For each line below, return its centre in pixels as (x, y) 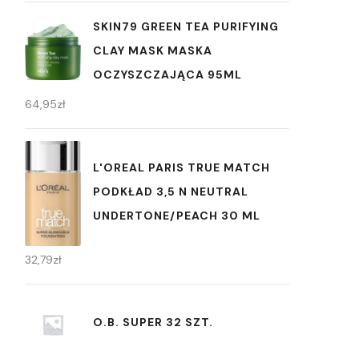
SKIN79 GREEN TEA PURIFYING (186, 26)
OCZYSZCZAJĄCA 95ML (167, 74)
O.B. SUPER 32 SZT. (153, 323)
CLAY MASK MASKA (153, 50)
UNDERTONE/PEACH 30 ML (177, 215)
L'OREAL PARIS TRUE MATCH (182, 167)
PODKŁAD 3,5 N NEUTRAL (171, 191)
